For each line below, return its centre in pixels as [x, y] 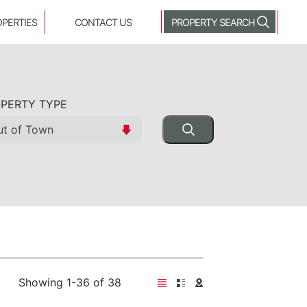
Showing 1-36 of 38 [70, 282]
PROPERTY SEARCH [213, 22]
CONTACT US [103, 22]
